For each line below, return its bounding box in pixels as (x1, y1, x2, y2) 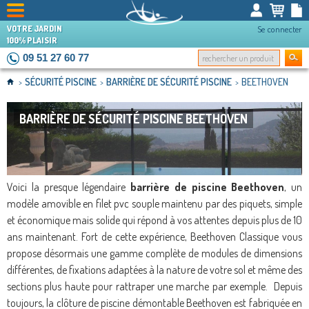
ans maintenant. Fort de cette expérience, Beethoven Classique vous (7, 230, 302, 244)
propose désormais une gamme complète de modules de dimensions (7, 246, 302, 261)
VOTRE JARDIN (7, 23, 62, 34)
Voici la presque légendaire (7, 180, 130, 195)
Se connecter (257, 23, 302, 34)
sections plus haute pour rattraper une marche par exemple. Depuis (7, 279, 302, 294)
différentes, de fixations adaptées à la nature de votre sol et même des (7, 263, 302, 277)
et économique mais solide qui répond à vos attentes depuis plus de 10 (7, 213, 302, 228)
